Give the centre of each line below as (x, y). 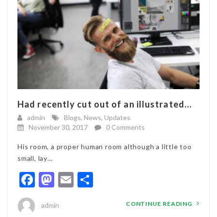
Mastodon (88, 179)
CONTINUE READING (160, 203)
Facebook (67, 179)
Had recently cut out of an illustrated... (105, 104)
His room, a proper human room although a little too (105, 146)
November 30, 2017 (58, 127)
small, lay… (35, 158)
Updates (117, 117)
